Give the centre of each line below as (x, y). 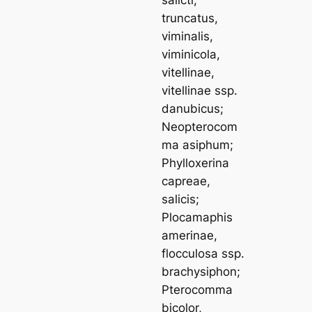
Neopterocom (200, 126)
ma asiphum (196, 145)
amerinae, (190, 235)
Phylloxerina (196, 163)
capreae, (186, 181)
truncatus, (190, 18)
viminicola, (191, 54)
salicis (179, 199)
